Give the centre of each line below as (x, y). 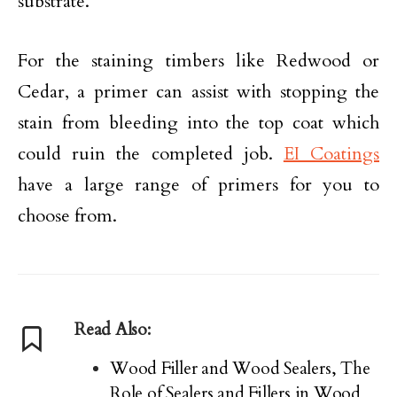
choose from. (67, 215)
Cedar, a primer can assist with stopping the (198, 91)
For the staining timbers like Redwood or (198, 60)
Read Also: (113, 329)
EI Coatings (331, 153)
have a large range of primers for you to (198, 184)
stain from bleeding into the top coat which (198, 122)
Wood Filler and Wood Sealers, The (240, 368)
